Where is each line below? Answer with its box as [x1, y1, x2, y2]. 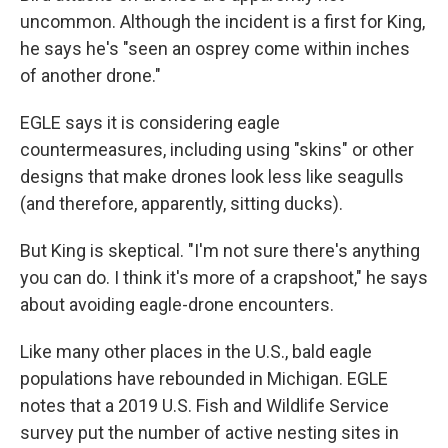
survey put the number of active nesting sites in [20, 422, 399, 443]
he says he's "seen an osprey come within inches [20, 38, 410, 59]
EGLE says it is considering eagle [20, 112, 280, 133]
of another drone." [20, 65, 161, 86]
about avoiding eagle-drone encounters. [20, 294, 334, 315]
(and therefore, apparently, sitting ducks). [20, 193, 343, 214]
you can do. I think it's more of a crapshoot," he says [20, 267, 428, 288]
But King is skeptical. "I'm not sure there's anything [20, 240, 420, 261]
